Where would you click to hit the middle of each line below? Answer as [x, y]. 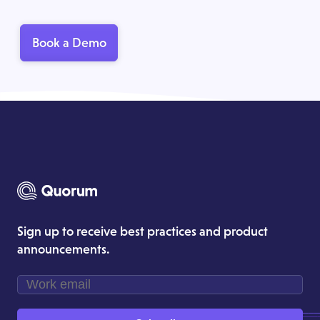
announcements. [64, 249]
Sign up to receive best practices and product [142, 231]
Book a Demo [69, 42]
